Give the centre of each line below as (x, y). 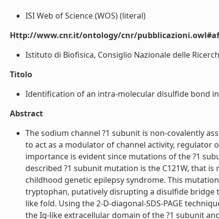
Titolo (21, 74)
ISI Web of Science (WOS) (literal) (86, 16)
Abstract (26, 113)
